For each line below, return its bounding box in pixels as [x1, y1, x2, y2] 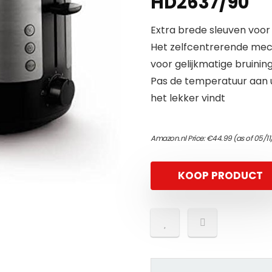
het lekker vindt [151, 91, 225, 105]
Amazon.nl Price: [151, 133, 206, 143]
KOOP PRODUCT [178, 168, 263, 183]
